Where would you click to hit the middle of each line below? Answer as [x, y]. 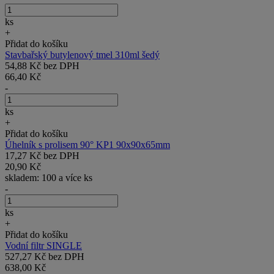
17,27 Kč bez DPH [42, 155]
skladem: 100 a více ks [49, 177]
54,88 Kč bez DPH [42, 65]
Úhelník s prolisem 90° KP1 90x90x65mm [87, 144]
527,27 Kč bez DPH [45, 256]
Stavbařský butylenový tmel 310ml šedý [82, 54]
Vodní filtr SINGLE [43, 245]
